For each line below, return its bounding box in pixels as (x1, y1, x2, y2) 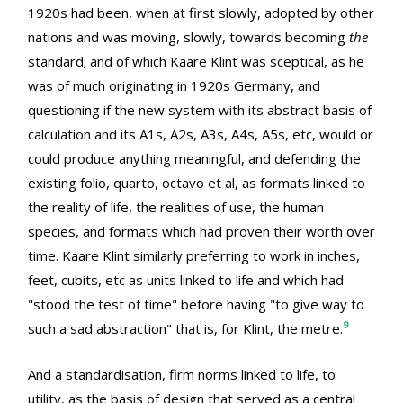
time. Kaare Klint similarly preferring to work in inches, (28, 246, 360, 264)
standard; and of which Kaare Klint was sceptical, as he (28, 51, 364, 70)
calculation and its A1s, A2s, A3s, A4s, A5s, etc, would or (28, 124, 373, 143)
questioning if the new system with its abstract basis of (28, 100, 372, 119)
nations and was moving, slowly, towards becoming (28, 27, 349, 46)
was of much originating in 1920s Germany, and (28, 76, 320, 94)
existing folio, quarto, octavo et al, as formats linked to (28, 173, 365, 192)
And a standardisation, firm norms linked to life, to (28, 364, 336, 383)
